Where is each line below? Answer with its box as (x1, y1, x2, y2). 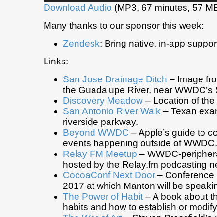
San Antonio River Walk (63, 106, 161, 117)
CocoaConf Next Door (63, 170, 155, 181)
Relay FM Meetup (63, 149, 137, 159)
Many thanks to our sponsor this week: (44, 20, 204, 31)
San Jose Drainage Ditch (63, 74, 167, 85)
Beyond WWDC (63, 127, 129, 138)
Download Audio (44, 2, 112, 13)
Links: (44, 56, 68, 67)
